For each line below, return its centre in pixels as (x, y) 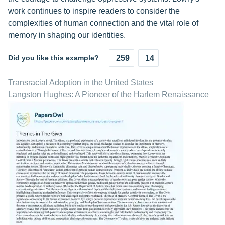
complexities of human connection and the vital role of (103, 23)
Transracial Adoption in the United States (81, 83)
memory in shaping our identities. (67, 35)
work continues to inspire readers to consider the (94, 11)
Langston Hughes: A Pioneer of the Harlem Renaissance (108, 95)
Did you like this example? (53, 58)
